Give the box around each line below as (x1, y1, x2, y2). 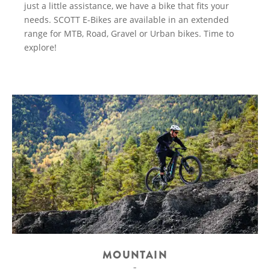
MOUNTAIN (102, 246, 168, 263)
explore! (24, 42, 57, 53)
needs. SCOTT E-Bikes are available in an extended (24, 14, 229, 25)
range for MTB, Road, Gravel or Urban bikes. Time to (24, 28, 234, 39)
